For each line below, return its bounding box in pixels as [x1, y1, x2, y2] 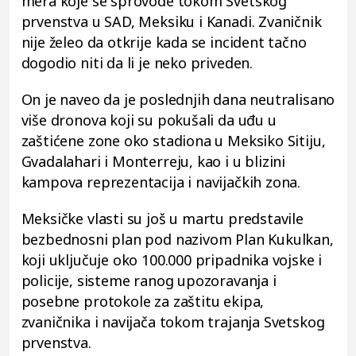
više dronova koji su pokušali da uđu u [21, 110, 277, 130]
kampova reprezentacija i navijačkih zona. [21, 172, 301, 192]
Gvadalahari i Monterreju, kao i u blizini [21, 151, 286, 171]
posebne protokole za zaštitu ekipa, [21, 291, 265, 311]
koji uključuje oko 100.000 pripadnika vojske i [21, 250, 323, 269]
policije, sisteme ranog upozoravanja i [21, 270, 277, 290]
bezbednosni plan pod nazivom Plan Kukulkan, [21, 229, 334, 249]
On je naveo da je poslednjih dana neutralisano [21, 89, 335, 109]
